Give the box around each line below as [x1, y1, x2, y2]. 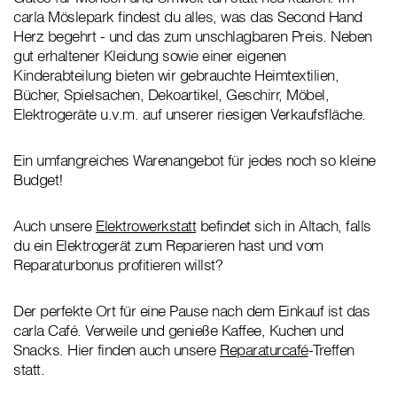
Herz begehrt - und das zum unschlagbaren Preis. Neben [13, 27, 372, 46]
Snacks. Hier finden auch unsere [13, 340, 220, 360]
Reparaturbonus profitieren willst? [13, 255, 227, 275]
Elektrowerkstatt [96, 216, 196, 236]
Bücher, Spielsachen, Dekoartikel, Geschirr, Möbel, [13, 85, 329, 105]
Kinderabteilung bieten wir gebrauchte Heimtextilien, [13, 66, 339, 85]
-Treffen [307, 340, 354, 360]
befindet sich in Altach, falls [196, 216, 371, 236]
